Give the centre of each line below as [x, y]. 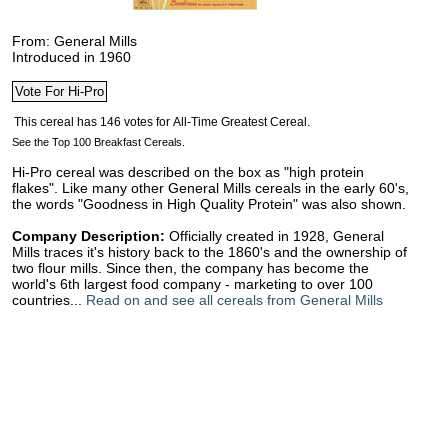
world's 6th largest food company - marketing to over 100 [192, 284]
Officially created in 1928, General [276, 236]
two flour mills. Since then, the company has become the [190, 268]
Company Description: [88, 236]
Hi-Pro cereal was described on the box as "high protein [188, 172]
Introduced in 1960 [71, 57]
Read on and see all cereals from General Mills [234, 300]
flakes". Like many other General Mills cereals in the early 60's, [210, 188]
